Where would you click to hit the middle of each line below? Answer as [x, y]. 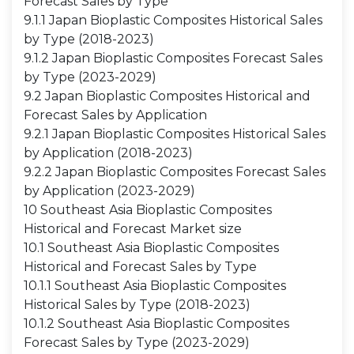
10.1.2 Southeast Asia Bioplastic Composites [156, 324]
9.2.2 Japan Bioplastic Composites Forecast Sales [175, 172]
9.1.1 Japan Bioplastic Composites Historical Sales [173, 20]
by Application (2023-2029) [109, 191]
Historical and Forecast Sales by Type [140, 267]
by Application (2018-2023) [108, 153]
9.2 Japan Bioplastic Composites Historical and [167, 96]
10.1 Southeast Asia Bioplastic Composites [151, 248]
